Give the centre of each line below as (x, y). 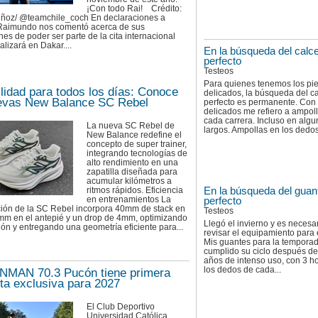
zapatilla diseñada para (132, 171)
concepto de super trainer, (137, 144)
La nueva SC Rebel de (131, 125)
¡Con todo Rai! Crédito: (134, 9)
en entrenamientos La (129, 199)
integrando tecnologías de (137, 153)
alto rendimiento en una (132, 162)
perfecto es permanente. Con (260, 103)
